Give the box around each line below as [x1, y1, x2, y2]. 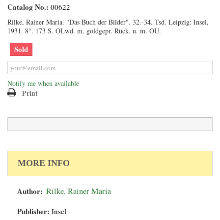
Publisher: [17, 206, 50, 217]
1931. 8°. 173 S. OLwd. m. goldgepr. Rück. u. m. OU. [7, 26, 161, 35]
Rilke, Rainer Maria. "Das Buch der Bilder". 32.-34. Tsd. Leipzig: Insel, [7, 17, 209, 27]
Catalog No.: [7, 1, 49, 12]
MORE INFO [18, 158, 70, 168]
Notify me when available [7, 79, 79, 88]
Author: [17, 186, 43, 196]
